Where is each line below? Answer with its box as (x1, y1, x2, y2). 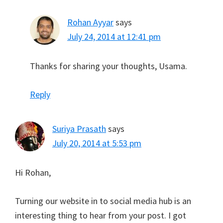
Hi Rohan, (15, 167, 51, 179)
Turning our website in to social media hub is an (15, 195, 191, 207)
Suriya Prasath (52, 123, 106, 135)
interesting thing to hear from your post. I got (15, 210, 186, 222)
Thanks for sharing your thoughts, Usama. (30, 60, 187, 72)
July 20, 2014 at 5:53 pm (52, 137, 141, 149)
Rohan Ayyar (67, 16, 113, 28)
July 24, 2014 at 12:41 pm (67, 31, 161, 43)
